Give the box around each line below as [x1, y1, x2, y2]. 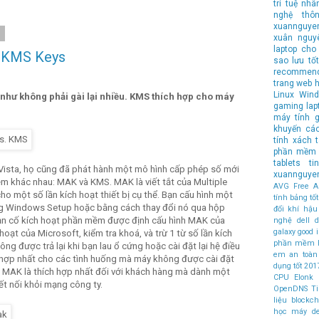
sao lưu [273, 55, 305, 66]
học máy [273, 306, 308, 316]
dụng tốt [273, 261, 303, 271]
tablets [273, 157, 300, 168]
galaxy [273, 226, 296, 236]
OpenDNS [273, 283, 308, 293]
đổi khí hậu [273, 204, 318, 214]
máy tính [273, 112, 310, 122]
